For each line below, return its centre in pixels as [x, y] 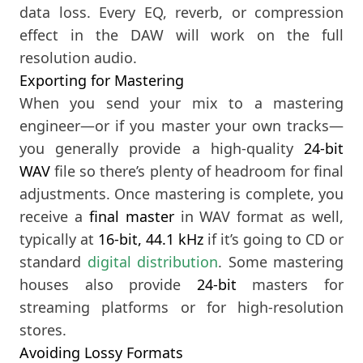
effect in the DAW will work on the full [181, 35]
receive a [54, 217]
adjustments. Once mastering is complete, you [181, 194]
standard [53, 262]
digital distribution [152, 262]
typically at [59, 239]
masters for [290, 285]
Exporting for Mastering [102, 81]
